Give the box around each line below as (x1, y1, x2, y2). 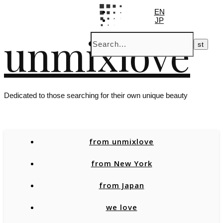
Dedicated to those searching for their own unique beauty (4, 91, 188, 100)
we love (106, 202, 137, 212)
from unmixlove (89, 136, 154, 146)
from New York (91, 158, 152, 168)
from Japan (99, 180, 144, 190)
